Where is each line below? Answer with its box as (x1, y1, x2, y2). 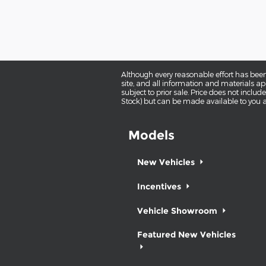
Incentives (137, 181, 183, 191)
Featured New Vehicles (137, 229, 236, 239)
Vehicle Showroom (137, 205, 220, 216)
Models (128, 128, 175, 143)
